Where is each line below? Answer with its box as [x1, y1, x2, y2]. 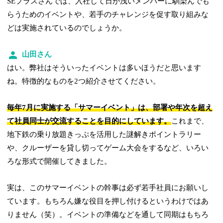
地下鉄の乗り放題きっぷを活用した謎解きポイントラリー [7, 130, 202, 139]
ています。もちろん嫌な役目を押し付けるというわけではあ [7, 197, 209, 206]
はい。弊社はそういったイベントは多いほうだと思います [7, 64, 202, 72]
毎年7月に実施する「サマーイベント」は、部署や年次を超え [7, 104, 213, 112]
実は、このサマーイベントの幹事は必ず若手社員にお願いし [7, 184, 209, 192]
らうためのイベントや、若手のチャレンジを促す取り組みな [7, 10, 209, 19]
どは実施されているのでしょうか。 [7, 24, 127, 32]
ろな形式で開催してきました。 [7, 157, 112, 166]
